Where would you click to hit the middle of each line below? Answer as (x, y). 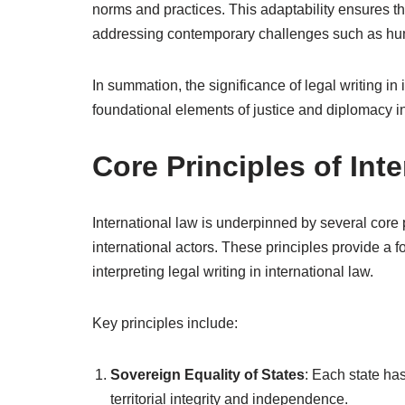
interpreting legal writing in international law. (233, 272)
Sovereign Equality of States (207, 375)
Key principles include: (165, 323)
